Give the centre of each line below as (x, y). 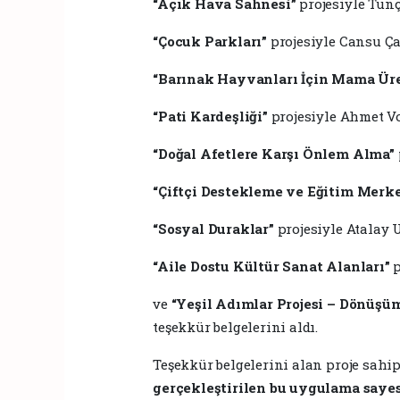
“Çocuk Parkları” (210, 41)
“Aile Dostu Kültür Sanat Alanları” (271, 266)
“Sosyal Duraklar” (213, 228)
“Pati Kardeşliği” (210, 116)
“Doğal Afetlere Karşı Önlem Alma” (274, 153)
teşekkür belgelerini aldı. (236, 326)
